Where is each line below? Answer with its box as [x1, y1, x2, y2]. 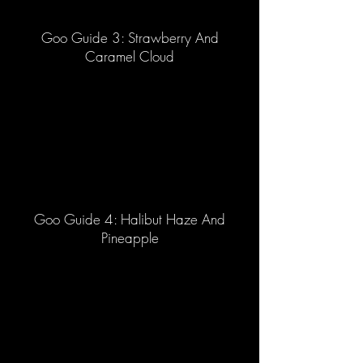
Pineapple [100, 228, 159, 247]
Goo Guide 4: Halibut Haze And [34, 210, 225, 228]
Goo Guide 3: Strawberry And [41, 28, 219, 47]
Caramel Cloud [85, 47, 174, 66]
